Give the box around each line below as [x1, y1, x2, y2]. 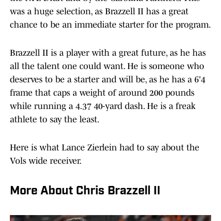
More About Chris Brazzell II [10, 185, 160, 198]
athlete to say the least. [10, 114, 100, 125]
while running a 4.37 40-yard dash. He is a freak [10, 101, 195, 111]
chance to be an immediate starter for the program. [10, 20, 211, 30]
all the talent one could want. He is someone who [10, 61, 204, 72]
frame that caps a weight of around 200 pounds [10, 88, 194, 98]
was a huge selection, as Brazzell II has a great [10, 6, 188, 17]
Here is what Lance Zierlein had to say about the [10, 143, 199, 153]
